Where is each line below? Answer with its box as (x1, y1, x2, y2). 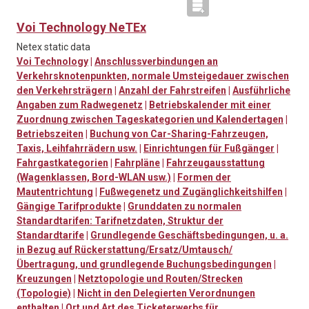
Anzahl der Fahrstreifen (119, 85, 226, 97)
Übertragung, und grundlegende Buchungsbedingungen (17, 259, 272, 270)
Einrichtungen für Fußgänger (143, 143, 275, 154)
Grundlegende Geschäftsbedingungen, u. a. (90, 230, 288, 241)
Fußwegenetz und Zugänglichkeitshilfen (99, 186, 283, 198)
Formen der (177, 172, 231, 183)
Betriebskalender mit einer (149, 99, 271, 111)
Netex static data (17, 41, 90, 53)
